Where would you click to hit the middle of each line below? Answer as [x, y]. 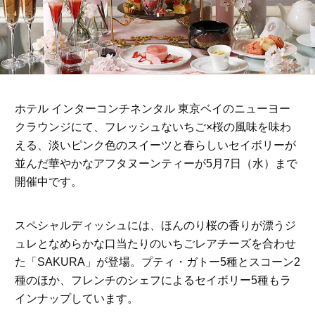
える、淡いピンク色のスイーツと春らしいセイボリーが [155, 146]
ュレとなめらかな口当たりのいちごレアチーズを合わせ [155, 244]
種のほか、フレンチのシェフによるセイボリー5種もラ [153, 281]
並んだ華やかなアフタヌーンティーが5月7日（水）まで [156, 164]
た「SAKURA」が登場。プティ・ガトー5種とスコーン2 [157, 262]
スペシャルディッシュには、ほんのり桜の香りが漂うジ [155, 226]
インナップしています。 [76, 299]
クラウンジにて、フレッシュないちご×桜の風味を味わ [153, 127]
